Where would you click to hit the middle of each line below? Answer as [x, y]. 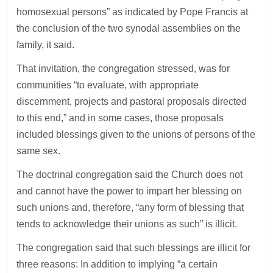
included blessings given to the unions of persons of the [136, 134]
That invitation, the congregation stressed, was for [123, 68]
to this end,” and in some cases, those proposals [120, 118]
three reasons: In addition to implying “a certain [117, 264]
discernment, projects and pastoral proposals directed [132, 101]
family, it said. [46, 44]
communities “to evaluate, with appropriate [108, 85]
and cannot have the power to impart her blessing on [129, 191]
